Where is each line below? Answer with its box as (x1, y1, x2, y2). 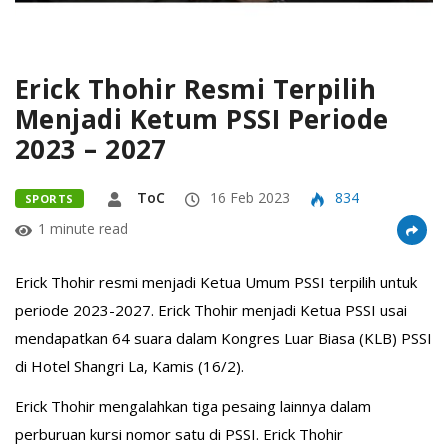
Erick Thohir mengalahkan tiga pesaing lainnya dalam (15, 396, 371, 416)
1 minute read (38, 219, 128, 238)
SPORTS (25, 191, 74, 206)
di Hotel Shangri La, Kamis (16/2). (15, 356, 244, 376)
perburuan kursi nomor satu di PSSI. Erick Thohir (15, 424, 343, 444)
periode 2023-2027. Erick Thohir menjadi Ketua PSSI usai (15, 300, 407, 320)
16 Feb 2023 (205, 188, 290, 207)
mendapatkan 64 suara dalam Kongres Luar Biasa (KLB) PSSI (15, 328, 432, 348)
